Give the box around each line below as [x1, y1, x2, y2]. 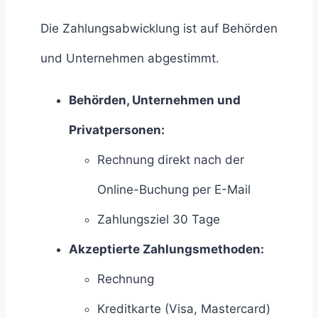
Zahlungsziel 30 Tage [97, 212, 220, 226]
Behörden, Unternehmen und [69, 92, 241, 107]
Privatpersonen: [69, 122, 165, 137]
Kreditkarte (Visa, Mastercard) [97, 301, 270, 316]
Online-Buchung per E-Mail [97, 182, 251, 197]
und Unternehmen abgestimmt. [40, 50, 219, 65]
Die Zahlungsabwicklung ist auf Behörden [40, 21, 278, 35]
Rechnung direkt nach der [97, 152, 244, 167]
